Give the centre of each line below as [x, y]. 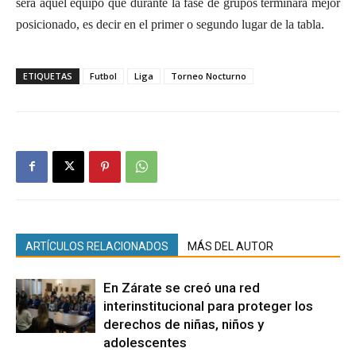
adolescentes [145, 342]
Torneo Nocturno [209, 75]
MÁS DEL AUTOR [230, 246]
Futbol [103, 75]
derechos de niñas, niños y [184, 324]
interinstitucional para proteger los [208, 306]
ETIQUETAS [48, 75]
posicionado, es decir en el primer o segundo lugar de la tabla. [170, 24]
